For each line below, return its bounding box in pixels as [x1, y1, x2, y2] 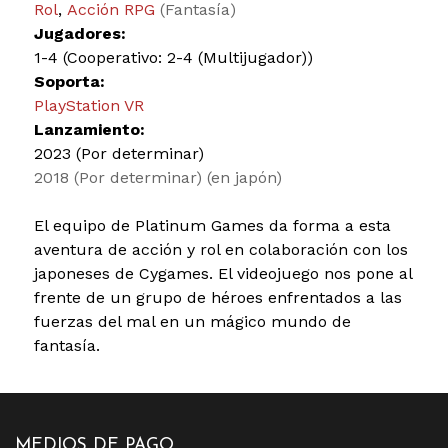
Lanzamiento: [33, 119, 145, 139]
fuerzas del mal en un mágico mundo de [33, 311, 351, 331]
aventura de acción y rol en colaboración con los [33, 239, 408, 259]
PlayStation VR [33, 95, 144, 115]
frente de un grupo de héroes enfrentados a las [33, 287, 402, 307]
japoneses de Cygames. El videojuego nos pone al [33, 263, 412, 283]
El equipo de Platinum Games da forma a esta [33, 215, 391, 235]
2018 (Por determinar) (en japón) [33, 167, 282, 187]
